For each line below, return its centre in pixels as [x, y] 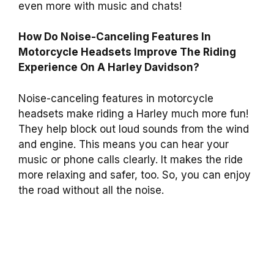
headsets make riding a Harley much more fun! [133, 113]
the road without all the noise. [91, 190]
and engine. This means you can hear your [124, 144]
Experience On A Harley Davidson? [109, 68]
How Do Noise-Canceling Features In [115, 37]
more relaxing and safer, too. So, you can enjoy [135, 175]
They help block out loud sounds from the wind [134, 129]
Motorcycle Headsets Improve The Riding [127, 52]
